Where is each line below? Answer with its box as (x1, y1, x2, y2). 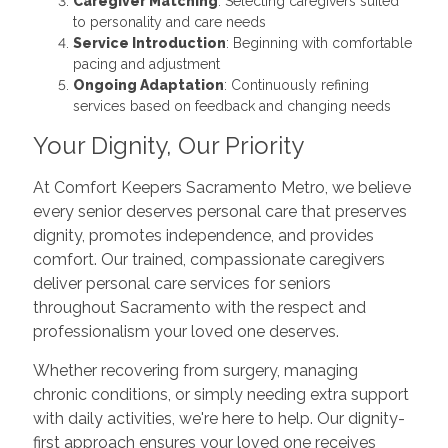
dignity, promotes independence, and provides (32, 226, 374, 245)
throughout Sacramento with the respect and (32, 298, 366, 317)
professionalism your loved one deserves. (32, 322, 339, 341)
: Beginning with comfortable (225, 35, 412, 51)
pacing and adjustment (72, 56, 220, 72)
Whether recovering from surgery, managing (32, 361, 358, 380)
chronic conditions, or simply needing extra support (32, 385, 409, 404)
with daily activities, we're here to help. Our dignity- (32, 409, 405, 428)
